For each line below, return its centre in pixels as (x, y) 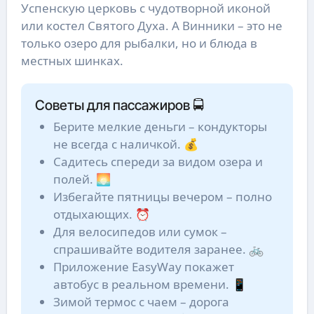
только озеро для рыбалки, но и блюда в (139, 43)
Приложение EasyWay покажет (143, 267)
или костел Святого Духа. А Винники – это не (151, 25)
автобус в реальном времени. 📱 (150, 285)
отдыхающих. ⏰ (101, 214)
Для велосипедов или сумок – (140, 232)
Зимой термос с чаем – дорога (141, 302)
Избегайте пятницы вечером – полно (162, 197)
